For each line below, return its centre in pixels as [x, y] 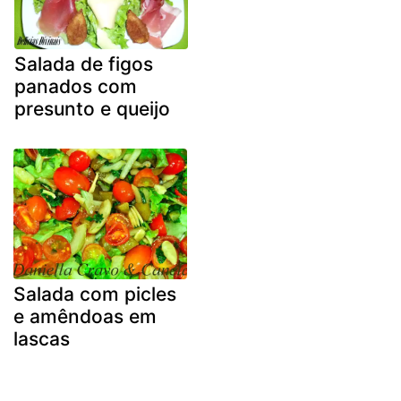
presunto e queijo [92, 109]
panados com [76, 87]
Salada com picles [95, 294]
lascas [42, 338]
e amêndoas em [85, 316]
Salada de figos [84, 64]
